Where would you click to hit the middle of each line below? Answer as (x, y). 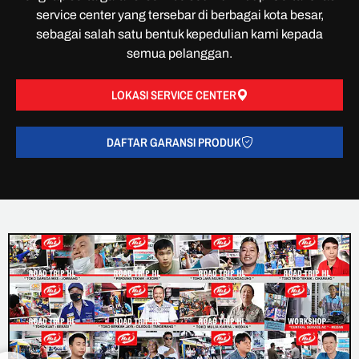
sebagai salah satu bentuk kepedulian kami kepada (179, 34)
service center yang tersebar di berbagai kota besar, (179, 14)
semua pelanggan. (179, 53)
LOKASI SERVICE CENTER (173, 95)
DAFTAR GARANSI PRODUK (173, 142)
